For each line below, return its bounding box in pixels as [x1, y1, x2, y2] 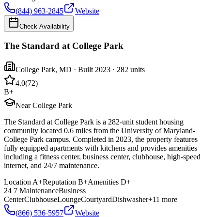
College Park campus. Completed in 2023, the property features [4, 135, 198, 143]
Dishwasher [112, 195, 148, 203]
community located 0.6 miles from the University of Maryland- [4, 126, 195, 135]
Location [4, 177, 31, 186]
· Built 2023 [72, 65, 110, 74]
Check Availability [19, 23, 70, 31]
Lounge [57, 195, 81, 203]
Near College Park [15, 101, 72, 109]
